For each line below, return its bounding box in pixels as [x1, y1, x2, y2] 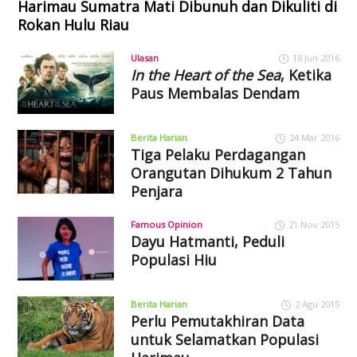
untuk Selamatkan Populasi [130, 329, 319, 349]
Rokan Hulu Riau [18, 15, 130, 34]
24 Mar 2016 [288, 131, 339, 143]
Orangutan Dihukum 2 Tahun [130, 163, 331, 182]
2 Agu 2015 [294, 297, 339, 310]
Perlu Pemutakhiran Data [130, 311, 304, 331]
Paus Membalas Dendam [130, 84, 300, 103]
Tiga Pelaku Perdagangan [130, 144, 305, 164]
